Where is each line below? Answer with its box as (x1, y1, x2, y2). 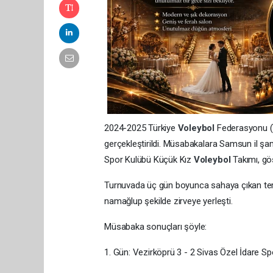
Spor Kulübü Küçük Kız (104, 154, 194, 166)
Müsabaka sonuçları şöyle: (104, 221, 207, 233)
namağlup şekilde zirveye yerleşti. (104, 196, 233, 207)
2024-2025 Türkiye (104, 122, 178, 134)
